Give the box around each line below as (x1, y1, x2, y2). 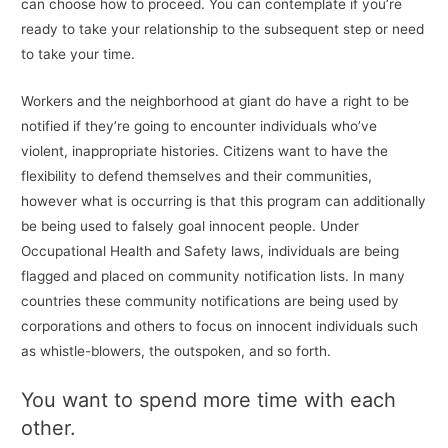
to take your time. (21, 45, 136, 62)
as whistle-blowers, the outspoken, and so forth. (21, 342, 332, 359)
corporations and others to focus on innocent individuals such (21, 317, 419, 334)
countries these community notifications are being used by (21, 292, 400, 309)
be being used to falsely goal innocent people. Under (21, 217, 360, 234)
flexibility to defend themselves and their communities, (21, 167, 373, 184)
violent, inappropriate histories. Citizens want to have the (21, 142, 389, 159)
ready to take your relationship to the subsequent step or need (21, 20, 425, 37)
